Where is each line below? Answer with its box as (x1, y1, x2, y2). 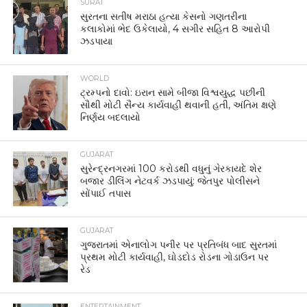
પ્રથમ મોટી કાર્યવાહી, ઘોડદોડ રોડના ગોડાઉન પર (80, 251, 269, 263)
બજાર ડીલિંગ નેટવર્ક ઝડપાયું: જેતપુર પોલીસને (80, 175, 260, 187)
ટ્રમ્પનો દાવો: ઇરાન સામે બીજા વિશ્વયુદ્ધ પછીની (80, 86, 266, 99)
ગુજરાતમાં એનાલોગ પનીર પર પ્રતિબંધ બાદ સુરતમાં (80, 238, 278, 251)
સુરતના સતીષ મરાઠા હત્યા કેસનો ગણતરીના (80, 10, 247, 23)
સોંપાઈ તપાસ (80, 187, 132, 199)
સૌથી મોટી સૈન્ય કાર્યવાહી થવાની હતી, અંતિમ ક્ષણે (80, 99, 277, 111)
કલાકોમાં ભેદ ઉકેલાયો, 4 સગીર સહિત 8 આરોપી (80, 23, 271, 35)
